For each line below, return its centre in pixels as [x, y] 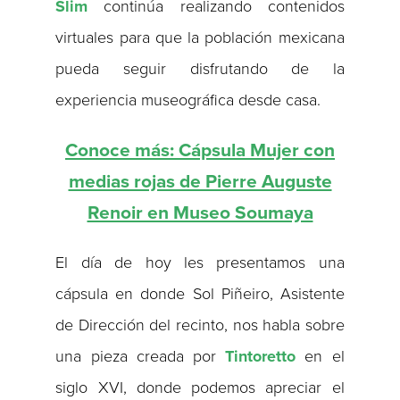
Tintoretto [261, 357]
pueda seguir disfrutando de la [200, 69]
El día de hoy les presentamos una [200, 263]
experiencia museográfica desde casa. [188, 100]
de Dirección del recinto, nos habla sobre [200, 325]
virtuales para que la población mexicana [200, 38]
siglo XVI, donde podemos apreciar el [200, 388]
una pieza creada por [141, 357]
